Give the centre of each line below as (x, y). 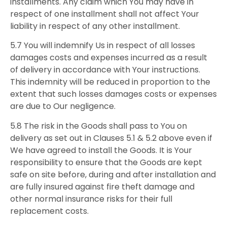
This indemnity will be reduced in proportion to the (110, 82)
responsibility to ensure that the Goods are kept (106, 162)
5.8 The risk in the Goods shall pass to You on (99, 126)
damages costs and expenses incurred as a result (109, 58)
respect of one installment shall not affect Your (105, 14)
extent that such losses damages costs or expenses (113, 94)
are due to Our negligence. (63, 106)
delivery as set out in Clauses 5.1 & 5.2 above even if (111, 138)
